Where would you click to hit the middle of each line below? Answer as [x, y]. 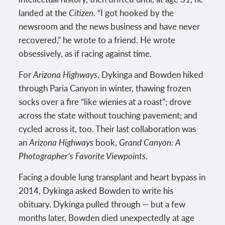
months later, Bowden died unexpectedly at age [107, 217]
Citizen [81, 12]
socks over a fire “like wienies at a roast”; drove [105, 101]
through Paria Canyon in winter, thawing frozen [105, 88]
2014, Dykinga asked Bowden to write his [96, 190]
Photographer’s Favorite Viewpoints [82, 155]
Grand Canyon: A [150, 142]
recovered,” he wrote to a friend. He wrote [97, 39]
